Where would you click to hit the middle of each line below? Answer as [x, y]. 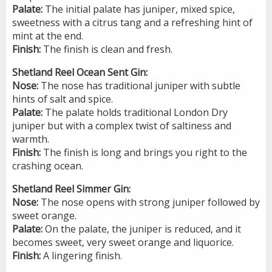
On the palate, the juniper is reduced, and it [142, 229]
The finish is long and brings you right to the [144, 152]
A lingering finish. [81, 255]
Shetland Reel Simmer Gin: [71, 189]
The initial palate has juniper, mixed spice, [140, 9]
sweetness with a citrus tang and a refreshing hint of [132, 22]
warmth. [31, 139]
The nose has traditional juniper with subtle [139, 85]
